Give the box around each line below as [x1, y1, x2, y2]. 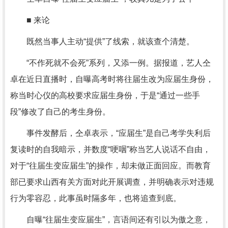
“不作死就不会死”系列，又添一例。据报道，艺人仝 [10, 59, 211, 67]
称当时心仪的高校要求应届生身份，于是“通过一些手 [10, 91, 200, 100]
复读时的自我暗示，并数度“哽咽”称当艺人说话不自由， [10, 145, 211, 154]
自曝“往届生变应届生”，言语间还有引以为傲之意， [10, 215, 211, 224]
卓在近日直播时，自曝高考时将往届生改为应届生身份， [10, 75, 214, 83]
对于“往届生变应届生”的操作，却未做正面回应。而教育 [10, 161, 211, 170]
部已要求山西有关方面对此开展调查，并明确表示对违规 [10, 178, 214, 186]
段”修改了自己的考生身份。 [10, 107, 110, 116]
